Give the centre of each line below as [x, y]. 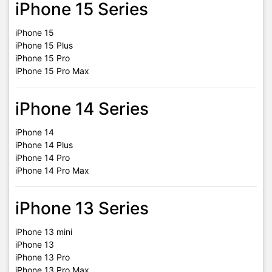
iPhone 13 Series [82, 208]
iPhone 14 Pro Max [52, 170]
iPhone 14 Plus [44, 145]
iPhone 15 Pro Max [52, 71]
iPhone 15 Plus [44, 45]
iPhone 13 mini [44, 232]
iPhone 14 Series [82, 109]
